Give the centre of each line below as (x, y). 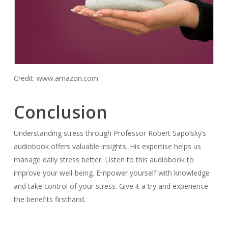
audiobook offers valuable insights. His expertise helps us (107, 146)
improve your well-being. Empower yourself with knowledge (111, 173)
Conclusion (60, 112)
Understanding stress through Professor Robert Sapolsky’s (110, 133)
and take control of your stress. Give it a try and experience (111, 186)
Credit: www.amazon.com (56, 78)
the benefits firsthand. (49, 199)
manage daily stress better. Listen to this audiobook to (104, 159)
